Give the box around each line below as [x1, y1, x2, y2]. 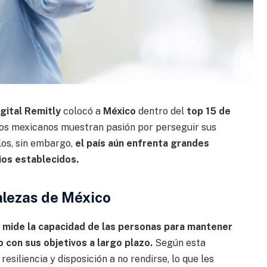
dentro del [138, 105, 187, 117]
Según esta [154, 237, 206, 249]
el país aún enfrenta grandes [74, 137, 209, 149]
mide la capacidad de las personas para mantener [2, 221, 232, 233]
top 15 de [186, 105, 231, 117]
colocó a [63, 105, 103, 117]
